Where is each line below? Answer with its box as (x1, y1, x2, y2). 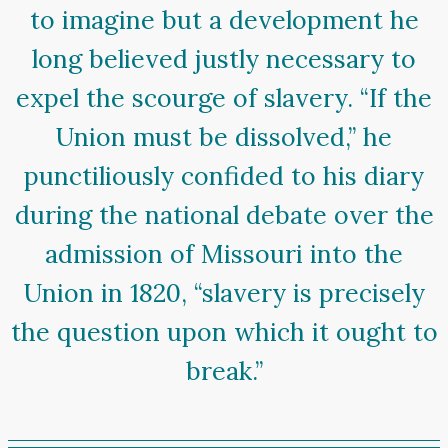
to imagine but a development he (29, 3, 419, 36)
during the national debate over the (14, 198, 434, 231)
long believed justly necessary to (32, 42, 416, 75)
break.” (185, 354, 263, 387)
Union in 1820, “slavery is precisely (23, 276, 425, 309)
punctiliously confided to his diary (24, 159, 424, 192)
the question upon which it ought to (10, 315, 438, 348)
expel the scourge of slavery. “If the (16, 81, 432, 114)
